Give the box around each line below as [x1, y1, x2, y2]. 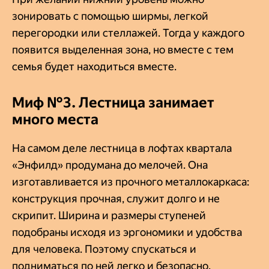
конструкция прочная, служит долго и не [12, 192, 220, 205]
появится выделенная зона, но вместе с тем [12, 43, 234, 56]
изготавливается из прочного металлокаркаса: [12, 175, 249, 188]
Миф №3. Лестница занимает [12, 94, 214, 111]
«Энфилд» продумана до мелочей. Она [12, 158, 208, 171]
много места [12, 110, 98, 128]
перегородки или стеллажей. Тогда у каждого [12, 26, 244, 39]
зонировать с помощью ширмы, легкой [12, 9, 208, 22]
